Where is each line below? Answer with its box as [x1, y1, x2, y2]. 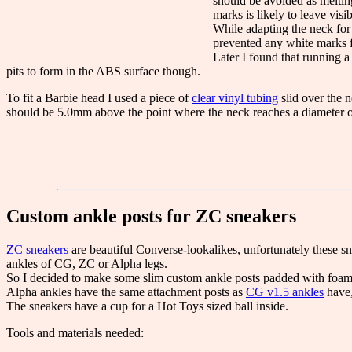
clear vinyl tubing [192, 90, 278, 104]
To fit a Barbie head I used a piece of [6, 90, 192, 104]
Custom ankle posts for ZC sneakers [6, 205, 296, 226]
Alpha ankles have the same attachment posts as [6, 284, 246, 299]
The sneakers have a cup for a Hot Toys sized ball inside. [6, 299, 288, 313]
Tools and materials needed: [6, 325, 144, 339]
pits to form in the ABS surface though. [6, 64, 200, 78]
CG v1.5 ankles [246, 284, 324, 299]
